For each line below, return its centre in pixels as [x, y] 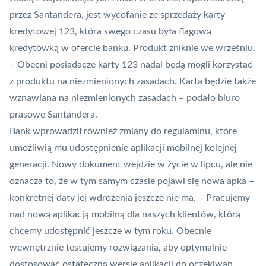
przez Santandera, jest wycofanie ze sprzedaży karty [117, 15]
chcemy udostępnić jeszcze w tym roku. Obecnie [110, 231]
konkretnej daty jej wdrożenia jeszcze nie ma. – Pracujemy [130, 198]
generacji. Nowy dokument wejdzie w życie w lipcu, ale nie [131, 165]
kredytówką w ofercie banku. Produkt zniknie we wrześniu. [132, 48]
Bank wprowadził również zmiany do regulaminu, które [123, 132]
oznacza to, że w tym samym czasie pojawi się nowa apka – [132, 181]
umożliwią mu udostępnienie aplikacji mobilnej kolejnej [123, 148]
